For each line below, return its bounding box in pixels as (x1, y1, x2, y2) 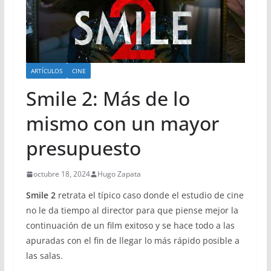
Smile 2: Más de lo (25, 85, 190, 112)
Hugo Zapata (97, 169, 141, 180)
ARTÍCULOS (30, 67, 62, 76)
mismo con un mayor (25, 110, 219, 137)
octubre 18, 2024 (33, 169, 90, 180)
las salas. (25, 250, 63, 262)
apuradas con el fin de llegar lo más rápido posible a (25, 235, 240, 247)
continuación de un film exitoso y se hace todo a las (25, 220, 235, 232)
